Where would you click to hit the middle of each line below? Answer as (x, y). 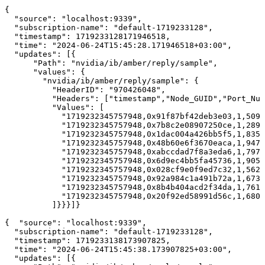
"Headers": (76, 99)
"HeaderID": (78, 90)
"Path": (50, 63)
